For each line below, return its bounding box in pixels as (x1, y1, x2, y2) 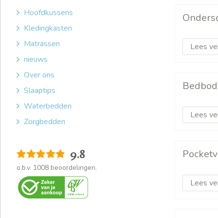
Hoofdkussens (24, 7, 73, 18)
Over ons (24, 69, 54, 80)
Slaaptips (24, 85, 55, 96)
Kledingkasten (24, 22, 72, 34)
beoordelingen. (49, 163, 97, 172)
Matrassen (24, 38, 60, 49)
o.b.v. (17, 163, 33, 172)
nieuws (24, 54, 48, 65)
